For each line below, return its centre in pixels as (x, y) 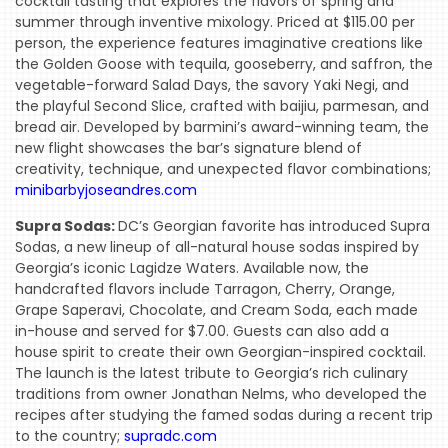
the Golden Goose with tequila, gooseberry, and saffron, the (224, 64)
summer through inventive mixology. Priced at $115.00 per (215, 22)
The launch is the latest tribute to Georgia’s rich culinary (211, 373)
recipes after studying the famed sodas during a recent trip (224, 415)
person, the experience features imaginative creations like (219, 43)
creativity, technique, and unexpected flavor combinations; (223, 169)
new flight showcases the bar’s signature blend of (188, 148)
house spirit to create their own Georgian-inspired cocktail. (220, 352)
